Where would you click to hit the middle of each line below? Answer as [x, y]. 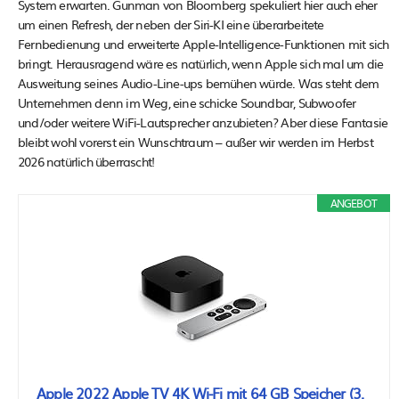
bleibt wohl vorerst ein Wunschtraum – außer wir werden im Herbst [195, 142]
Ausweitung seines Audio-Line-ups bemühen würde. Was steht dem [199, 83]
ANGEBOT [353, 204]
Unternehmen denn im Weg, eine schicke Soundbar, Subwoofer [187, 103]
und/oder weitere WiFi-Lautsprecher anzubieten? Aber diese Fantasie [203, 122]
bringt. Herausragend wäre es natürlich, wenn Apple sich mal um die [201, 64]
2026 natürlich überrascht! [86, 162]
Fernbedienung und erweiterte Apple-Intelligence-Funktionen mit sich [204, 44]
